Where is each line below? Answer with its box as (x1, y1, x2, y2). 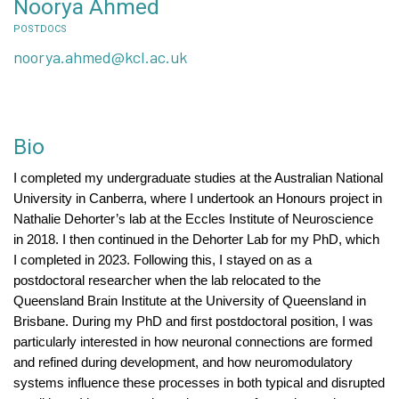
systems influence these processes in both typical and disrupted (13, 376, 385, 390)
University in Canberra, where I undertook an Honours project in (13, 191, 382, 206)
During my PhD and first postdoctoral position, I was (72, 314, 373, 329)
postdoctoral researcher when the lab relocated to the (13, 273, 321, 288)
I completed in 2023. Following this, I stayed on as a (13, 253, 312, 267)
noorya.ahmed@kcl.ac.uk (13, 47, 187, 67)
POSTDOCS (13, 23, 67, 35)
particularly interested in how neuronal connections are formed (13, 335, 372, 349)
